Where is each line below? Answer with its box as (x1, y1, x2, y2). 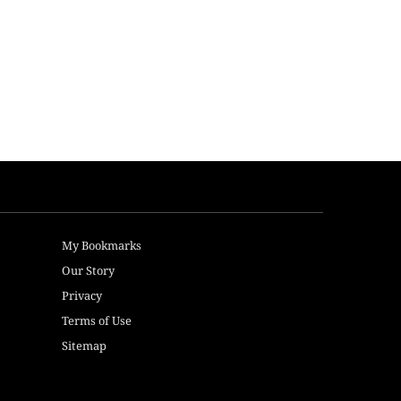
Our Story (61, 261, 115, 278)
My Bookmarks (61, 236, 141, 253)
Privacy (61, 286, 102, 303)
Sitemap (61, 337, 107, 354)
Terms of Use (61, 311, 132, 328)
